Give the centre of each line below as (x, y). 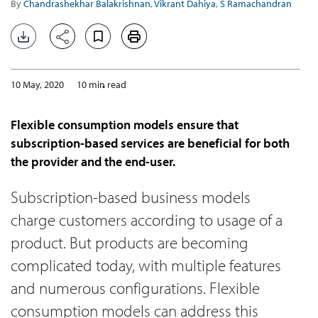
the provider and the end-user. (93, 161)
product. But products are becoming (130, 243)
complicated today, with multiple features (146, 265)
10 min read (102, 84)
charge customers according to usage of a (147, 220)
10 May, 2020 (37, 84)
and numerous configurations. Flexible (135, 288)
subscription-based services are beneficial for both (150, 143)
